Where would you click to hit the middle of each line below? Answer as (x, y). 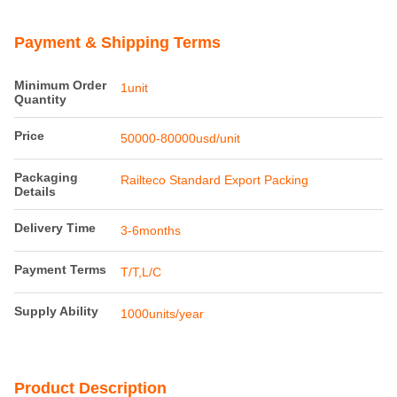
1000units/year (162, 314)
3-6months (151, 231)
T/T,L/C (141, 272)
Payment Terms (60, 270)
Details (35, 192)
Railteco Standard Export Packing (214, 180)
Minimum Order (60, 86)
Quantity (40, 100)
